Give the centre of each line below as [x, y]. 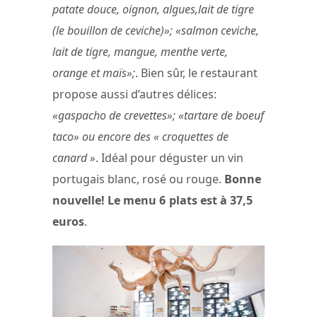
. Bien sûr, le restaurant [196, 73]
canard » [74, 157]
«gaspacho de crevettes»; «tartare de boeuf [158, 115]
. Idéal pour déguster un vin [169, 157]
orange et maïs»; [94, 73]
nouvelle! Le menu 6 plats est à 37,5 [154, 200]
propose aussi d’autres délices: [134, 94]
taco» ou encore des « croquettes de [140, 136]
